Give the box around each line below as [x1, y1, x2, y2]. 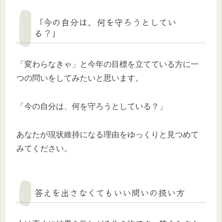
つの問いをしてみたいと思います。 [16, 74, 143, 83]
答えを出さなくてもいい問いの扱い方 [34, 185, 185, 199]
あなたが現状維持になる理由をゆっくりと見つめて [16, 130, 199, 139]
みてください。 [16, 144, 72, 153]
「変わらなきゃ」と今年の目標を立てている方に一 [16, 60, 199, 69]
